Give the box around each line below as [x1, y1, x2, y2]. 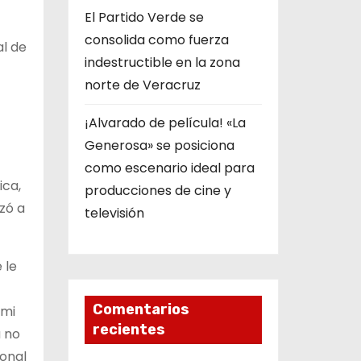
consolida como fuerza [84, 31, 229, 49]
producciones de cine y [84, 181, 231, 200]
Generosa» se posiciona [84, 136, 234, 155]
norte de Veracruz [84, 76, 201, 94]
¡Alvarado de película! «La [84, 114, 246, 132]
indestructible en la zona [84, 53, 240, 72]
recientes [92, 321, 165, 338]
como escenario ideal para [84, 159, 255, 177]
